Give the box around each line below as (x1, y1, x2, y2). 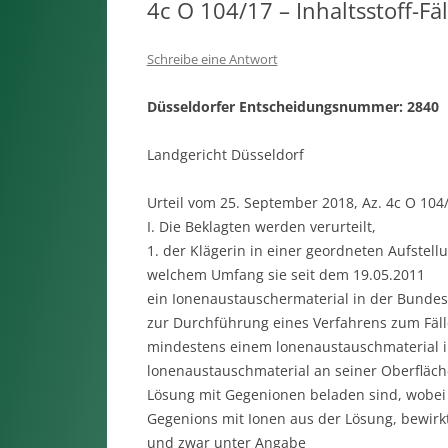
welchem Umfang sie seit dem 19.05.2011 (146, 265, 425, 284)
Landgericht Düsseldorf (146, 145, 304, 164)
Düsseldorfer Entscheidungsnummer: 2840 (146, 97, 439, 116)
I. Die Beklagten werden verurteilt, (146, 217, 376, 236)
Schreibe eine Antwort (146, 50, 278, 68)
